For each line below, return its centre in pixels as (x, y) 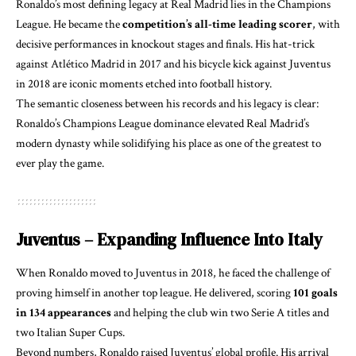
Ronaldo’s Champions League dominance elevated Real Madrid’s (163, 124)
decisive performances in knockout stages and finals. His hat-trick (165, 44)
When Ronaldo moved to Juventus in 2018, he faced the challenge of (173, 273)
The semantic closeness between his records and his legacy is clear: (167, 104)
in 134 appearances (64, 312)
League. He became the (69, 25)
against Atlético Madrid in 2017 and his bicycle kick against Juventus (173, 64)
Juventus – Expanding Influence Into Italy (169, 240)
